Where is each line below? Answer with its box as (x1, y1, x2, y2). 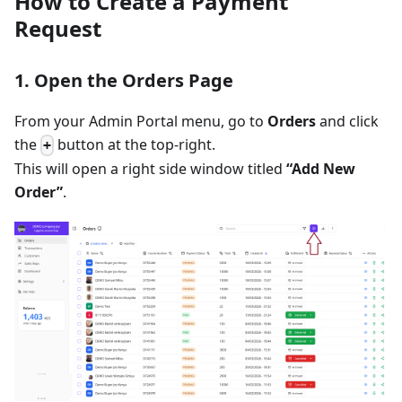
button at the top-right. (54, 135, 216, 154)
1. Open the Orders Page (14, 68, 233, 92)
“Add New (286, 159, 355, 179)
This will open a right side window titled (14, 159, 286, 179)
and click (316, 111, 379, 131)
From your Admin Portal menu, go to (14, 111, 267, 131)
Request (14, 13, 101, 43)
